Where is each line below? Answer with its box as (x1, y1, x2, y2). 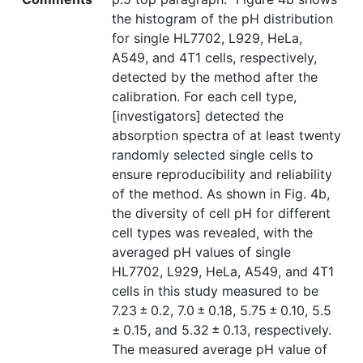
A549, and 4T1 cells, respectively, (112, 49, 317, 66)
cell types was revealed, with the (112, 224, 313, 241)
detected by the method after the (112, 69, 318, 86)
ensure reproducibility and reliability (112, 166, 332, 183)
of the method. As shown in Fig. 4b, (112, 186, 330, 203)
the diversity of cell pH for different (112, 205, 331, 222)
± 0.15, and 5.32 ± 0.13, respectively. (112, 322, 331, 339)
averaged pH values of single (112, 244, 291, 261)
